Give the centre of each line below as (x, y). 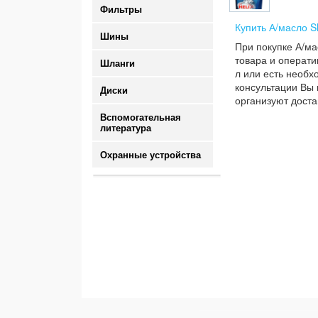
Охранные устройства (150, 155)
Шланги (117, 64)
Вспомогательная (141, 117)
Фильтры (121, 10)
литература (126, 128)
